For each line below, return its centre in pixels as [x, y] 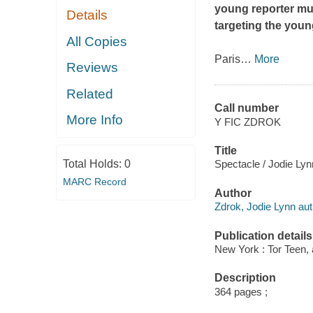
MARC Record [94, 181]
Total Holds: [93, 163]
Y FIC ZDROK [247, 122]
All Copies [97, 41]
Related [90, 94]
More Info [95, 120]
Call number [246, 108]
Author [233, 193]
